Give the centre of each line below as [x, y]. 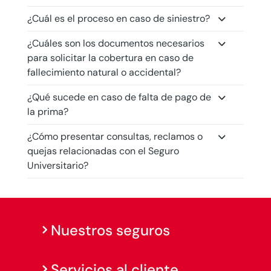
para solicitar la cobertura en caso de [110, 58]
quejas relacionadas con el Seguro [103, 151]
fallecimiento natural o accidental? [104, 72]
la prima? [47, 112]
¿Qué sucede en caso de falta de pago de [119, 97]
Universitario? [57, 165]
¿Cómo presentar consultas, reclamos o [115, 136]
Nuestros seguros [110, 230]
